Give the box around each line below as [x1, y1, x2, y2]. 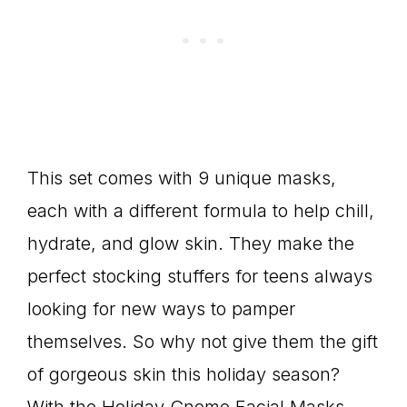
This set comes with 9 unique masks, [27, 166, 336, 189]
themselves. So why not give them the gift [27, 330, 378, 352]
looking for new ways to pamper [27, 297, 295, 320]
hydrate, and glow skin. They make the [27, 232, 354, 254]
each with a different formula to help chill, [27, 199, 374, 222]
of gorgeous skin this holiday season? [27, 362, 340, 385]
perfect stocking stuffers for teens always [27, 264, 372, 287]
